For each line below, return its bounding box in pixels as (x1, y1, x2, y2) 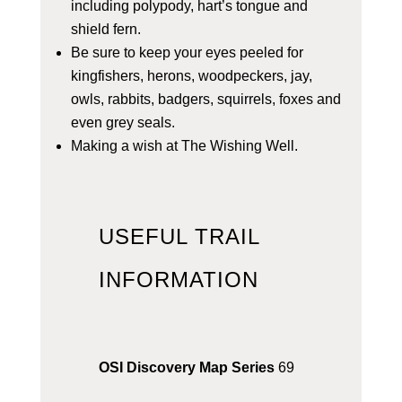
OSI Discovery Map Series (98, 360, 275, 376)
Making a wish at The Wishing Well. (70, 138, 298, 154)
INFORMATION (98, 267, 258, 293)
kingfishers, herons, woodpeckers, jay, (70, 68, 312, 84)
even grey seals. (70, 115, 175, 131)
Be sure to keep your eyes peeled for (70, 45, 303, 61)
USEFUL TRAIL (98, 224, 259, 249)
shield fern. (70, 22, 141, 38)
